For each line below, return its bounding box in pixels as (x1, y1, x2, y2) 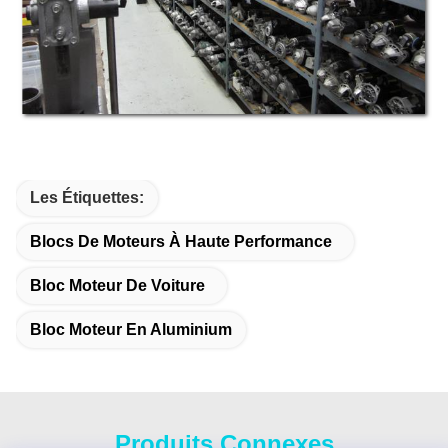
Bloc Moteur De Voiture (30, 277, 205, 295)
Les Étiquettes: (30, 189, 144, 207)
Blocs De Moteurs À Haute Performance (30, 233, 332, 251)
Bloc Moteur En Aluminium (30, 321, 232, 339)
